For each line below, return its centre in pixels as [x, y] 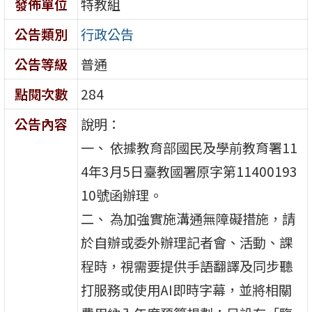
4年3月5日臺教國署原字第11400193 [189, 171]
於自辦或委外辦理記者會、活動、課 [187, 242]
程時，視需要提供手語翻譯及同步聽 [187, 266]
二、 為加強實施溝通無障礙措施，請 [188, 218]
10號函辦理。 [122, 195]
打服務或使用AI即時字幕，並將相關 [187, 289]
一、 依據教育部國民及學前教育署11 [189, 147]
